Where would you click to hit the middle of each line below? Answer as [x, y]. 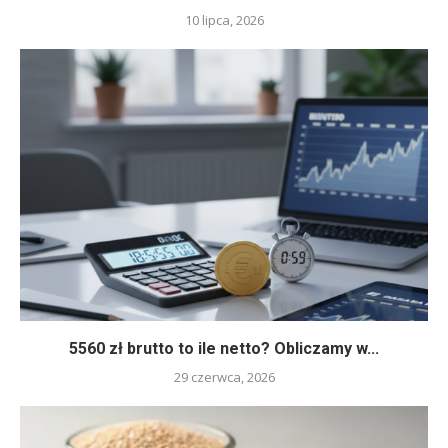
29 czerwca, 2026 [224, 376]
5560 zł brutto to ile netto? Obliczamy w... [224, 348]
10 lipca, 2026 [224, 19]
